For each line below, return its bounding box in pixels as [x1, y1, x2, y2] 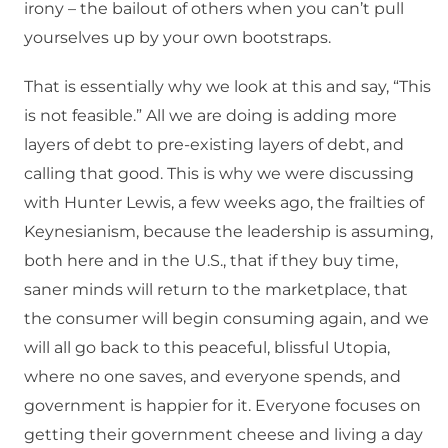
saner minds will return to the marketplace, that [24, 280, 408, 300]
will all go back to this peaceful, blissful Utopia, [24, 338, 390, 358]
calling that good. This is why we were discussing [24, 164, 414, 184]
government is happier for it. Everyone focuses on [24, 396, 421, 416]
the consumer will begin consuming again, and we [24, 309, 429, 329]
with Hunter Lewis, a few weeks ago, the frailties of [24, 193, 424, 213]
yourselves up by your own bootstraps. [24, 28, 331, 48]
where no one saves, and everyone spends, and [24, 367, 401, 387]
